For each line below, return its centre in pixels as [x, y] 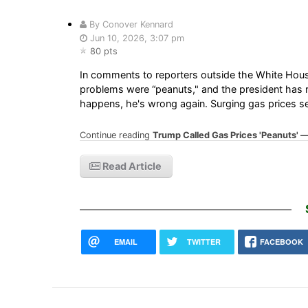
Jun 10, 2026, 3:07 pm [135, 38]
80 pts [103, 51]
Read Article [131, 166]
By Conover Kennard [130, 24]
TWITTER [203, 241]
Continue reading [116, 135]
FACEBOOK [282, 241]
